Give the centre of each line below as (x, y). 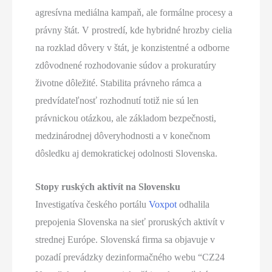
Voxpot (163, 204)
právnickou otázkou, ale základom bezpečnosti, (126, 118)
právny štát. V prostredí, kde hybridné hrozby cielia (134, 30)
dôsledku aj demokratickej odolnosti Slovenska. (127, 154)
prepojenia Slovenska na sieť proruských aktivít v (130, 222)
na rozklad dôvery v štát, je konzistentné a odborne (133, 48)
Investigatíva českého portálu (92, 204)
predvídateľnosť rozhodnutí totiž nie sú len (117, 101)
